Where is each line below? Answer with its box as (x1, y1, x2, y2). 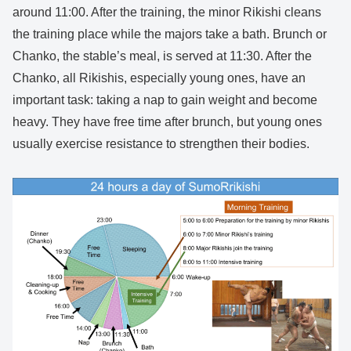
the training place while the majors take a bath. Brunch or (13, 27, 327, 42)
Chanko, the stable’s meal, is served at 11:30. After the (13, 49, 312, 63)
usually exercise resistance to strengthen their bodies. (13, 137, 309, 151)
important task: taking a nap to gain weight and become (13, 93, 317, 107)
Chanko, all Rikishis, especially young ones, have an (13, 71, 306, 85)
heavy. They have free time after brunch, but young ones (13, 115, 322, 129)
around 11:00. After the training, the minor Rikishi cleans (13, 5, 321, 20)
